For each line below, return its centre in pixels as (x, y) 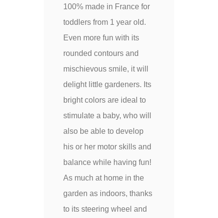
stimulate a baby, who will (107, 116)
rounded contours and (101, 53)
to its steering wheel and (105, 209)
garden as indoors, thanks (108, 193)
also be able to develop (103, 131)
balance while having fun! (107, 162)
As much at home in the (104, 178)
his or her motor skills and (107, 147)
